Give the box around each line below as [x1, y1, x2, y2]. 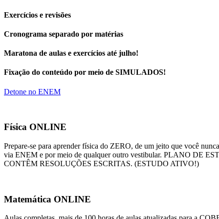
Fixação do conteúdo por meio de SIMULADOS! [4, 68, 166, 77]
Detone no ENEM [4, 87, 61, 96]
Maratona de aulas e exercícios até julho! [4, 49, 138, 58]
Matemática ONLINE [4, 194, 91, 204]
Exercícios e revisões [4, 10, 71, 19]
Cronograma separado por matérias [4, 29, 123, 38]
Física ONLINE [4, 122, 66, 132]
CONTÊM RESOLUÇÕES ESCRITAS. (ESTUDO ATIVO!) [4, 159, 199, 168]
